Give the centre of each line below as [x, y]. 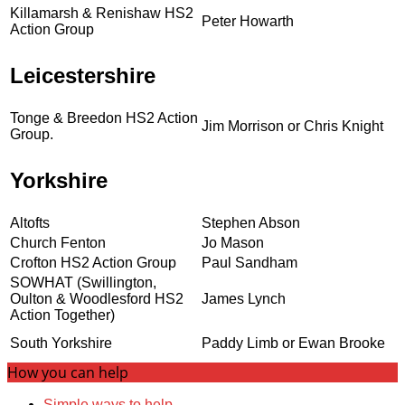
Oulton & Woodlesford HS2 [97, 298]
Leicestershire [83, 75]
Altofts [30, 222]
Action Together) [62, 315]
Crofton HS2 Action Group [93, 262]
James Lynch [244, 298]
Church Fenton [58, 242]
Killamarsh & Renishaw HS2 [102, 13]
